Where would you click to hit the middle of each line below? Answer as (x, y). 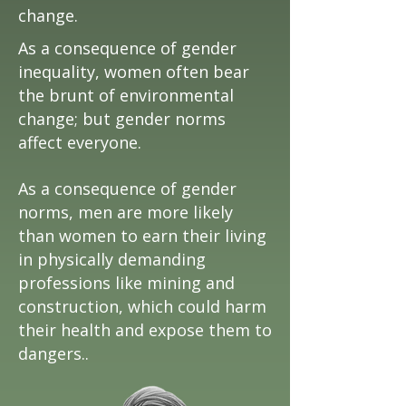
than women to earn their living (142, 236)
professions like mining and (126, 283)
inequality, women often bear (134, 72)
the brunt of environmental (126, 95)
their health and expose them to (145, 330)
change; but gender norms (122, 119)
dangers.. (53, 353)
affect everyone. (80, 142)
